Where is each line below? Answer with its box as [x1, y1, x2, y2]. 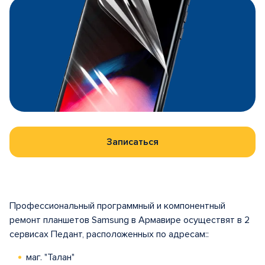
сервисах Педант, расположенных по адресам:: [9, 228, 209, 240]
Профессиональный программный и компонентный [9, 200, 225, 212]
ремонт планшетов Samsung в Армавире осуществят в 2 [9, 214, 250, 226]
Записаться [106, 136, 159, 148]
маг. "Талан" [26, 251, 75, 263]
